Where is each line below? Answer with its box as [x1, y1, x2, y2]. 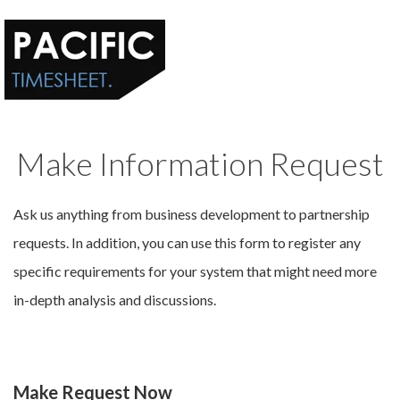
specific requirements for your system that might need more [13, 262, 377, 279]
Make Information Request [16, 144, 384, 183]
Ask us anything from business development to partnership [13, 205, 370, 222]
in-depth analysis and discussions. [13, 291, 216, 308]
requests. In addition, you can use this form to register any [13, 234, 361, 251]
